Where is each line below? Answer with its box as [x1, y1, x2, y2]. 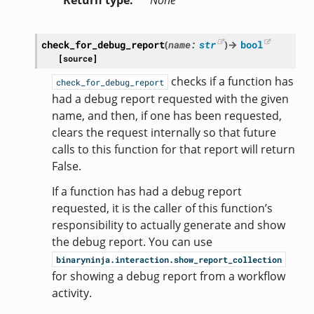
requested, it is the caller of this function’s [51, 200, 273, 217]
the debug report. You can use [51, 234, 212, 250]
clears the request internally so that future [51, 125, 276, 141]
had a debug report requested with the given [51, 91, 289, 107]
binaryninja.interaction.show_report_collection [55, 254, 282, 266]
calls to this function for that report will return [51, 142, 295, 158]
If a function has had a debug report [51, 184, 242, 200]
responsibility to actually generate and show [51, 217, 285, 233]
